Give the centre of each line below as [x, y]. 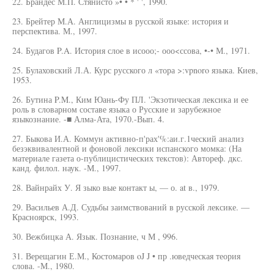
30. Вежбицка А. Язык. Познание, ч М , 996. [95, 236]
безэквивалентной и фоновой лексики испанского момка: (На [127, 148]
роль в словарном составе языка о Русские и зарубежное [117, 109]
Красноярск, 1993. [46, 217]
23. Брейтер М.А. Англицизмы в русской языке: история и [120, 21]
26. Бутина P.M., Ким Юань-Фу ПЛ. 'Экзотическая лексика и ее [130, 99]
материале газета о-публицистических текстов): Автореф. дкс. [128, 158]
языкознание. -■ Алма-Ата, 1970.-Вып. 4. [88, 119]
